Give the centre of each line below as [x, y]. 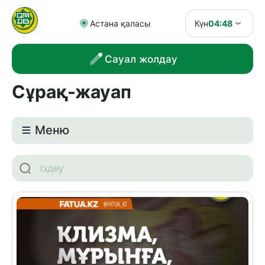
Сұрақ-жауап [71, 92]
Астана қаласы [120, 24]
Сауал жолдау [141, 59]
